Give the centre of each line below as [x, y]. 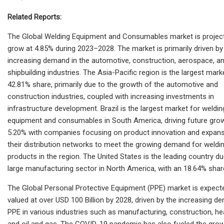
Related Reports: [34, 17]
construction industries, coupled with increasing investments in [111, 96]
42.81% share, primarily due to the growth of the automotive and [113, 84]
